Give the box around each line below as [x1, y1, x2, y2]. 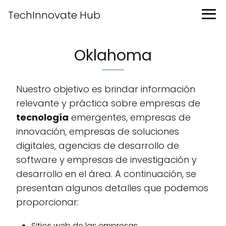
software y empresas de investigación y [16, 153, 197, 166]
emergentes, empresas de [69, 111, 191, 124]
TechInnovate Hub [8, 8, 100, 22]
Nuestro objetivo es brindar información [16, 83, 195, 95]
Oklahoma [74, 45, 152, 66]
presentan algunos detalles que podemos [16, 182, 208, 194]
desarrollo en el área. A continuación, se [16, 167, 196, 180]
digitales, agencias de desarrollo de [16, 139, 179, 152]
